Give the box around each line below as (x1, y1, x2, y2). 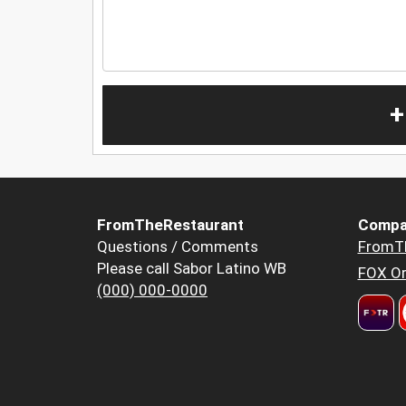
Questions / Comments (97, 237, 258, 256)
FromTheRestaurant (97, 216, 244, 235)
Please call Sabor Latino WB (97, 259, 286, 278)
